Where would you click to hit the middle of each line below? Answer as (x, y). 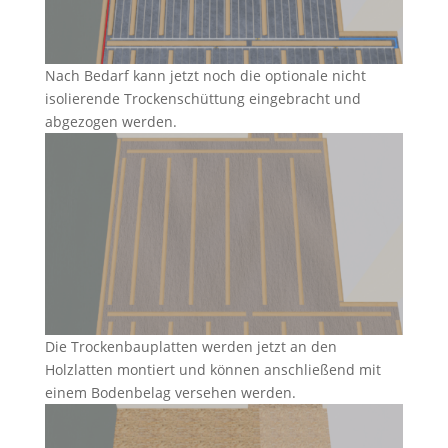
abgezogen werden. (110, 122)
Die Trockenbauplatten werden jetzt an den (190, 346)
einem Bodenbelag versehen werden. (170, 392)
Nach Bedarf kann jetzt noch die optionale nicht (205, 76)
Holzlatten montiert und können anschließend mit (212, 369)
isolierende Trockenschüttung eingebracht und (202, 99)
